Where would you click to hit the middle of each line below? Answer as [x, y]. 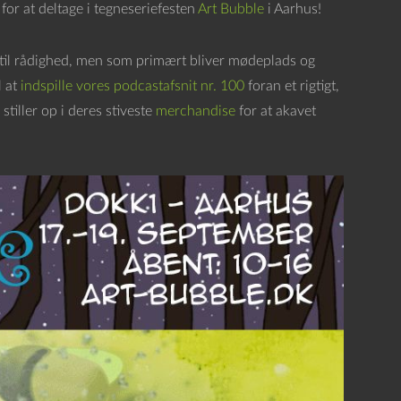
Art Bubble [230, 9]
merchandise [195, 111]
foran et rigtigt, [291, 86]
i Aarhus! [292, 9]
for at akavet [275, 111]
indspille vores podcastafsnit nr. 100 [132, 86]
